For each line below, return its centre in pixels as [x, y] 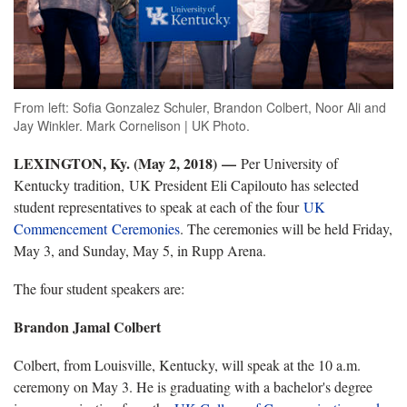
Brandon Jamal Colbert [87, 327]
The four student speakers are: [99, 289]
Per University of [287, 164]
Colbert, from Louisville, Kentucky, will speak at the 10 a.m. [187, 365]
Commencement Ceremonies [97, 229]
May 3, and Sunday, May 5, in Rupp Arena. [140, 251]
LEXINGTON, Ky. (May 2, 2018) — [125, 164]
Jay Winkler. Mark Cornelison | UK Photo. [132, 126]
